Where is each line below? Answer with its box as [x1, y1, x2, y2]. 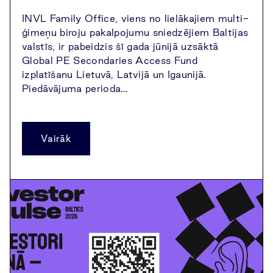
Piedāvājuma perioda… [22, 83, 128, 94]
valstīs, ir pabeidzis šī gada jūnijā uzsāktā [22, 41, 219, 52]
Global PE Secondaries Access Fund [22, 55, 197, 66]
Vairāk [41, 133, 71, 144]
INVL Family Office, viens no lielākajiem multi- [22, 13, 249, 24]
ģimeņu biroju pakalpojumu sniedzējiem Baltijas [22, 27, 249, 38]
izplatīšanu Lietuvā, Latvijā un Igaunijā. [22, 69, 207, 80]
